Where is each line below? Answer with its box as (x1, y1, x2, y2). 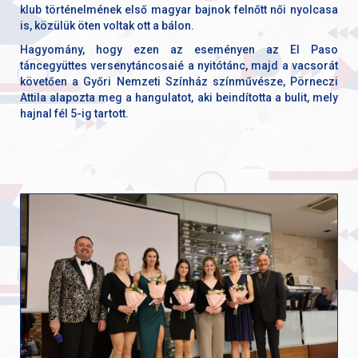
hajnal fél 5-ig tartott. (20, 106, 129, 120)
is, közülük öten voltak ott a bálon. (20, 18, 194, 32)
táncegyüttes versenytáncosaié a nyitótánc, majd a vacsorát (20, 58, 338, 72)
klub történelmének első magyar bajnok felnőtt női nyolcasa (20, 2, 338, 16)
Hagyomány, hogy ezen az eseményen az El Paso (20, 42, 338, 56)
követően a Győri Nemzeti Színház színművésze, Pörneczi (20, 74, 338, 88)
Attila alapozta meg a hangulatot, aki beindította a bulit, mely (20, 90, 338, 104)
